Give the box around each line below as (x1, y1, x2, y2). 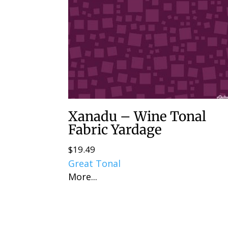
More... (68, 170, 98, 183)
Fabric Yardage (68, 121, 162, 138)
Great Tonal (68, 157, 121, 170)
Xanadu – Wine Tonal (68, 108, 207, 125)
